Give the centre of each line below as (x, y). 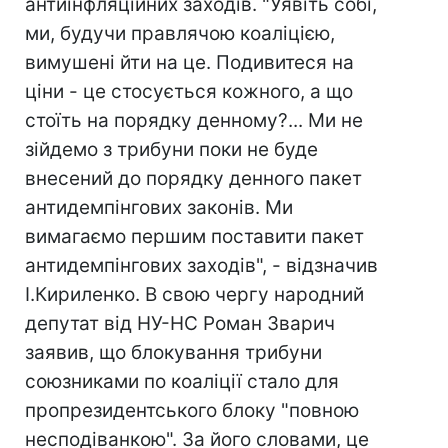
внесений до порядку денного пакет (193, 178)
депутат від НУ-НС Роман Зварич (180, 323)
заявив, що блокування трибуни (173, 352)
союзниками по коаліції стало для (182, 381)
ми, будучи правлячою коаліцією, (180, 33)
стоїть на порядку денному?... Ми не (194, 120)
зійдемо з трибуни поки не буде (171, 149)
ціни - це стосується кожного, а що (189, 91)
